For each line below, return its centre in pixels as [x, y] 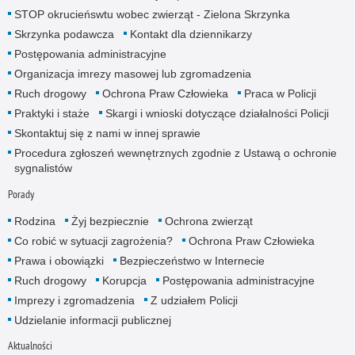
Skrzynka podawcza [64, 34]
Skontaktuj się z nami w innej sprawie [107, 134]
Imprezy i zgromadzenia [74, 300]
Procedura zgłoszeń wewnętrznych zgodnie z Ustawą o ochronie [175, 153]
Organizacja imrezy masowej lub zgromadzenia [132, 74]
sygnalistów [43, 168]
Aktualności [30, 345]
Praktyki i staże [52, 114]
